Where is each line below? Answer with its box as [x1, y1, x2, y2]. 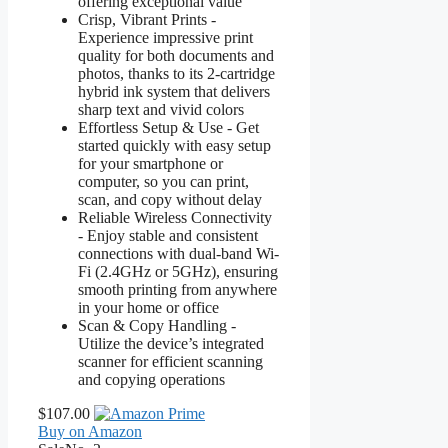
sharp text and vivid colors [78, 100, 244, 118]
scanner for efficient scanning [78, 352, 263, 370]
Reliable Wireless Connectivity [78, 208, 272, 226]
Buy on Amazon [38, 422, 142, 440]
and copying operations [78, 370, 225, 388]
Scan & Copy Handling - [78, 316, 236, 334]
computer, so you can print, [78, 172, 249, 190]
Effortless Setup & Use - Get [78, 118, 259, 136]
